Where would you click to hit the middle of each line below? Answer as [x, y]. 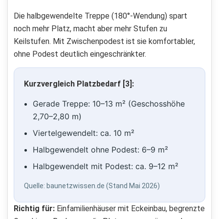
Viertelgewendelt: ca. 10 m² [84, 133]
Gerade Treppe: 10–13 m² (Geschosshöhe [109, 104]
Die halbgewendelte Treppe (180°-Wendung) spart [100, 16]
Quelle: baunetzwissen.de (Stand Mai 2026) [92, 186]
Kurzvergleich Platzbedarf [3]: [79, 84]
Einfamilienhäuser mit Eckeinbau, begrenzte [130, 209]
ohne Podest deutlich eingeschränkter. [80, 54]
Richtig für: [34, 209]
